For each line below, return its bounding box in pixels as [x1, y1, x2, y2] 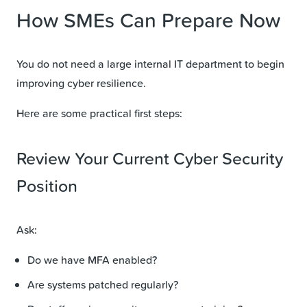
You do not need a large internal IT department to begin [16, 56, 284, 71]
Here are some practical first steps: [16, 105, 182, 121]
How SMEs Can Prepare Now [16, 4, 280, 34]
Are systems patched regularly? [27, 276, 178, 292]
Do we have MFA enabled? [27, 251, 157, 267]
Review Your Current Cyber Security [16, 145, 283, 170]
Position [16, 173, 77, 197]
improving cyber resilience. [16, 75, 146, 90]
